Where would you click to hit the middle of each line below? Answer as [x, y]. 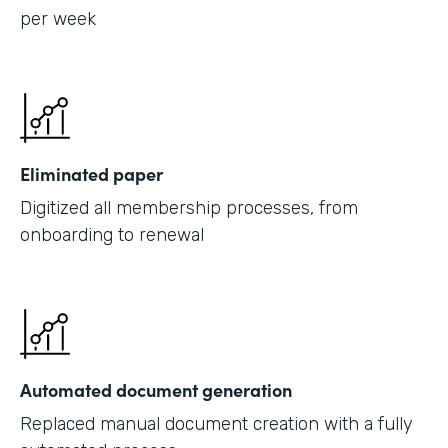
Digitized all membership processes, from [189, 208]
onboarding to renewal [112, 235]
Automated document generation [156, 389]
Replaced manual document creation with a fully [216, 424]
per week [58, 19]
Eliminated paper [91, 173]
